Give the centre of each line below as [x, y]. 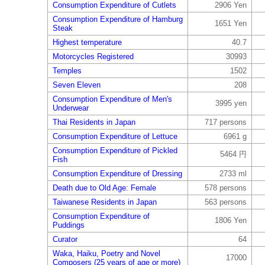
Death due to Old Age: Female [104, 188]
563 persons [225, 202]
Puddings [68, 225]
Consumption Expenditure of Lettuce [115, 136]
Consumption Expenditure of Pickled [115, 151]
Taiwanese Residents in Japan [104, 202]
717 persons [225, 122]
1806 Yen [230, 220]
